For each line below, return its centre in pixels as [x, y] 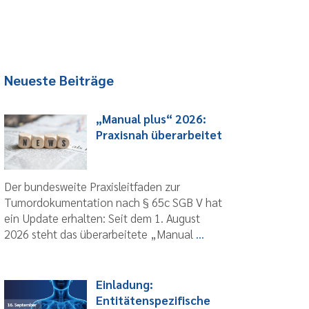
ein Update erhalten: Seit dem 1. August [102, 218]
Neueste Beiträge [59, 80]
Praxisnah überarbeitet [159, 135]
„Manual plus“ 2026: [151, 119]
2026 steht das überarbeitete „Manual [100, 234]
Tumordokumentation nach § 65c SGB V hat [113, 202]
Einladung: [124, 285]
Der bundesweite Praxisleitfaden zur [92, 187]
